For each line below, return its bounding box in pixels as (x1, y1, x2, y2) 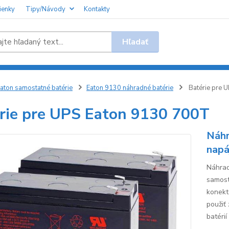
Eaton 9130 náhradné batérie (86, 83, 173, 93)
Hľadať (122, 36, 149, 48)
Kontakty (84, 5, 110, 14)
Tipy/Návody (26, 5, 65, 14)
